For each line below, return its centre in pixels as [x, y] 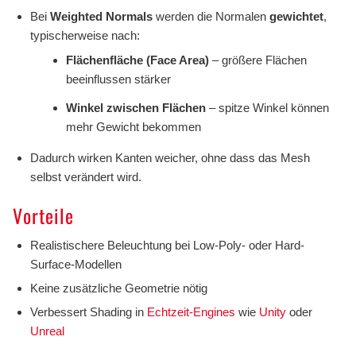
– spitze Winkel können [267, 107]
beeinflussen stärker [118, 79]
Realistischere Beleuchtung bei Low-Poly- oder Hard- [167, 245]
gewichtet [296, 16]
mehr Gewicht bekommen [133, 126]
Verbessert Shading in [88, 311]
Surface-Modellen [75, 264]
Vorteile [43, 215]
